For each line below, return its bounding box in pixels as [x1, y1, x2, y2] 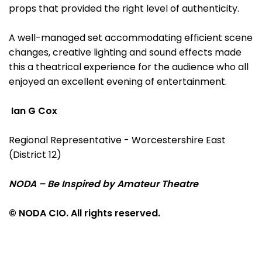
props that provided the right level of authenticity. [9, 2, 239, 15]
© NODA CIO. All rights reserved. [9, 206, 160, 220]
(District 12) [9, 148, 61, 161]
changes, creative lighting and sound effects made [9, 46, 242, 59]
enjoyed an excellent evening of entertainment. [9, 75, 227, 88]
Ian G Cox [11, 104, 57, 118]
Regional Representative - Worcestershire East [9, 133, 226, 147]
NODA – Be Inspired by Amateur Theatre [9, 177, 198, 191]
